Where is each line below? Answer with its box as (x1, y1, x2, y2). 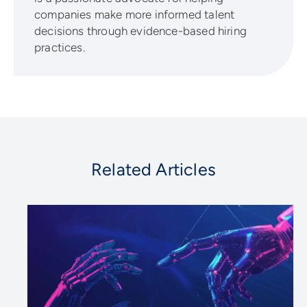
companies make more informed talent (34, 8, 235, 22)
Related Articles (91, 159, 216, 180)
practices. (34, 40, 85, 55)
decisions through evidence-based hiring (34, 24, 247, 38)
